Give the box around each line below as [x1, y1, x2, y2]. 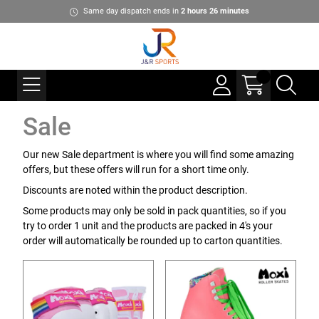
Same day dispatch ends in [83, 6, 181, 16]
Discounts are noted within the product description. [23, 184, 248, 196]
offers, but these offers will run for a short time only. [23, 164, 249, 175]
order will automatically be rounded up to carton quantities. [23, 235, 283, 246]
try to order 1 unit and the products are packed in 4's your [23, 220, 273, 231]
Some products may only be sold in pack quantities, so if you [23, 205, 286, 216]
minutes [218, 6, 249, 16]
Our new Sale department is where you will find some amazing [23, 149, 294, 160]
